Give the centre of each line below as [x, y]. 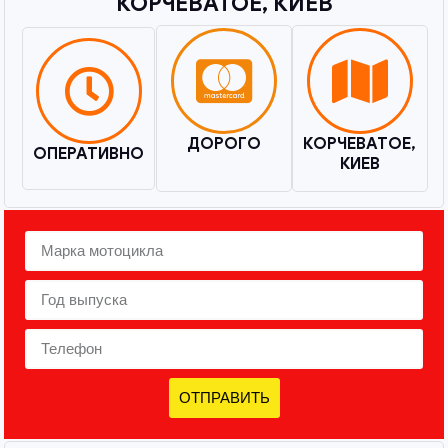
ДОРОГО [223, 144]
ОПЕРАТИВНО [89, 154]
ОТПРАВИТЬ [224, 398]
